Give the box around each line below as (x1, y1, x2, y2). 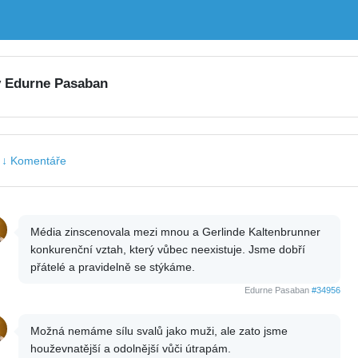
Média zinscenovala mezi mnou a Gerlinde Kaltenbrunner (30, 225, 320, 238)
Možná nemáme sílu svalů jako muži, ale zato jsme (30, 324, 288, 337)
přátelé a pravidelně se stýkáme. (30, 261, 195, 273)
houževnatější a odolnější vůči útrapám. (30, 342, 231, 355)
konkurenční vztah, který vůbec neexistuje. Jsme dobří (30, 243, 305, 256)
